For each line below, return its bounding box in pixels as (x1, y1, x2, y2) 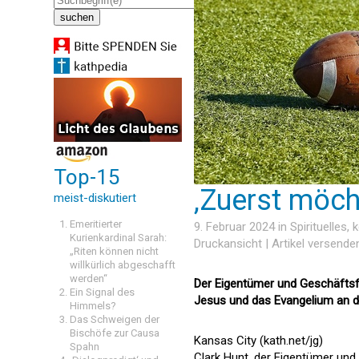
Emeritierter (70, 218, 122, 230)
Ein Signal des (70, 286, 135, 298)
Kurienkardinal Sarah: (70, 232, 167, 244)
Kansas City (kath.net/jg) (194, 333, 323, 348)
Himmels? (70, 300, 116, 312)
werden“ (70, 272, 107, 284)
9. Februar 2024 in (194, 220, 290, 234)
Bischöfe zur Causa (70, 327, 159, 339)
